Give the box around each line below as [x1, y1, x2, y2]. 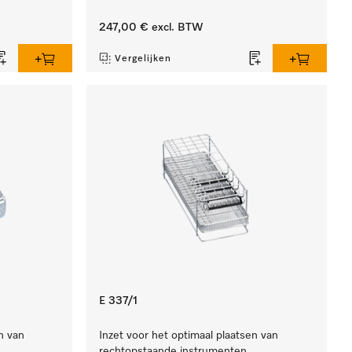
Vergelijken [115, 54, 172, 64]
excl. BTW [148, 22, 204, 33]
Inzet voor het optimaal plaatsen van [99, 330, 279, 341]
